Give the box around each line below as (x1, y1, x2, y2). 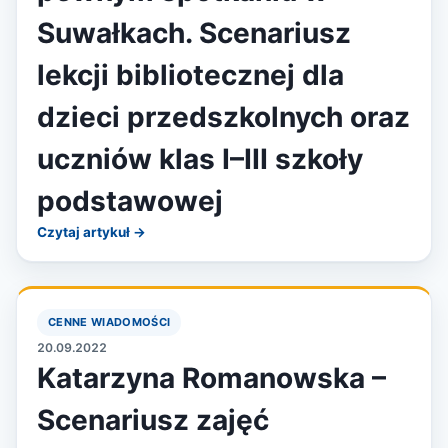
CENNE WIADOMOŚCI (48, 315, 171, 329)
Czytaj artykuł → (37, 224, 146, 240)
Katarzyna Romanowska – (37, 361, 386, 395)
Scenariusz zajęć (37, 403, 269, 437)
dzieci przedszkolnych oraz (37, 100, 410, 134)
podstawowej (37, 184, 223, 218)
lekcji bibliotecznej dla (37, 58, 344, 92)
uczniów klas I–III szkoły (37, 142, 363, 176)
